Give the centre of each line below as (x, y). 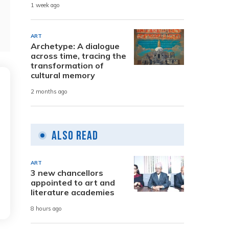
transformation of (67, 65)
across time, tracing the (78, 55)
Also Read (75, 135)
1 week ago (45, 5)
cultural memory (63, 75)
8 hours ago (46, 209)
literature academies (73, 192)
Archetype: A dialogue (75, 46)
